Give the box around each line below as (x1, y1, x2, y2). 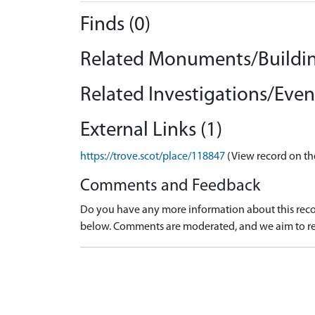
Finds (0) (80, 15, 150, 35)
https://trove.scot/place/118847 (80, 151, 225, 162)
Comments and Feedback (80, 178, 260, 195)
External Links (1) (80, 120, 222, 141)
